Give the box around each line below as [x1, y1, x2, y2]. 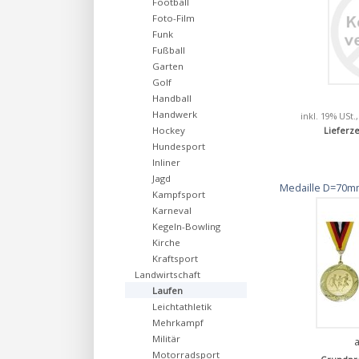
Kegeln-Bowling [152, 220, 220, 232]
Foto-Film [152, 12, 195, 24]
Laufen [152, 284, 183, 296]
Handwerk [152, 108, 197, 120]
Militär [152, 333, 180, 345]
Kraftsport [152, 252, 198, 264]
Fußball [152, 44, 185, 56]
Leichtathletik [152, 301, 212, 313]
